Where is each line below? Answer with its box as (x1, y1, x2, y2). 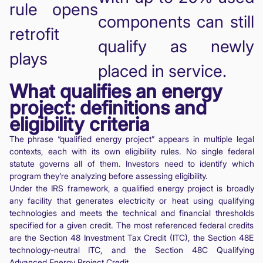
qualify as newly (97, 36, 254, 56)
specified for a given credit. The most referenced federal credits (9, 220, 254, 230)
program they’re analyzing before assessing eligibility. (9, 170, 208, 181)
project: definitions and (9, 96, 207, 119)
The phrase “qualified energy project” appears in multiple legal (9, 133, 254, 144)
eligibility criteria (9, 112, 149, 136)
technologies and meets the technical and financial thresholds (9, 207, 254, 218)
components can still (97, 11, 254, 32)
